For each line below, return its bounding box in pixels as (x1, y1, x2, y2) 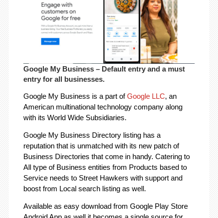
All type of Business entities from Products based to (23, 163, 187, 171)
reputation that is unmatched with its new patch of (23, 141, 179, 150)
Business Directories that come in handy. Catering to (23, 152, 190, 161)
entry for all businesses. (23, 74, 105, 83)
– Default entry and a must (95, 64, 185, 73)
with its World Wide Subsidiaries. (23, 113, 127, 122)
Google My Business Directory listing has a (23, 130, 161, 139)
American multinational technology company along (23, 102, 182, 111)
